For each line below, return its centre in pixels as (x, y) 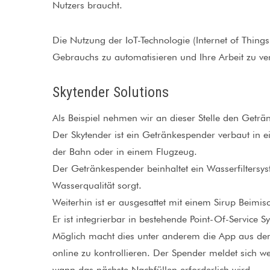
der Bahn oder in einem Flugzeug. (125, 152)
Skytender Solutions (111, 92)
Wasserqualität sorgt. (97, 185)
